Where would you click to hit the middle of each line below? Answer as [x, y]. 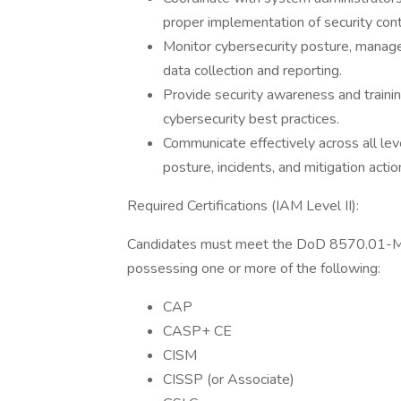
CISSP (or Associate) [229, 380]
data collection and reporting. [252, 71]
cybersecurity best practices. [251, 119]
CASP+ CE [197, 331]
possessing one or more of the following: [254, 269]
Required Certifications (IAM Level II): [243, 206]
